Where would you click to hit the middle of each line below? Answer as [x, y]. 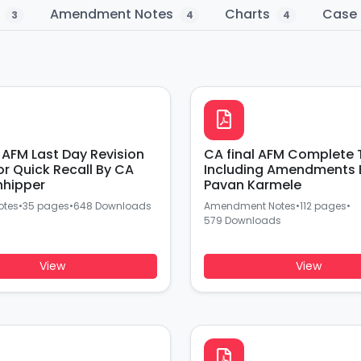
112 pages [323, 206]
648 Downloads [112, 206]
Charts [249, 14]
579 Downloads [242, 220]
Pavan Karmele [252, 185]
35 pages [46, 206]
